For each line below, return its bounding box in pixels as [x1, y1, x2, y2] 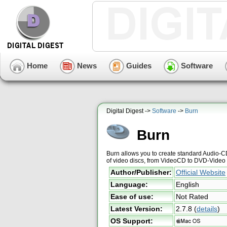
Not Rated [176, 193, 208, 201]
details [197, 205, 217, 213]
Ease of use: [110, 193, 154, 201]
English [176, 180, 199, 188]
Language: [110, 180, 148, 188]
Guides [124, 61, 152, 70]
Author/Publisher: [110, 168, 172, 176]
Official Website [176, 168, 225, 176]
